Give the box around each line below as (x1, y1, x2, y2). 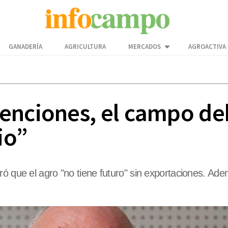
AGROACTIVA (188, 42, 226, 51)
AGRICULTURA (65, 42, 106, 51)
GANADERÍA (9, 42, 42, 51)
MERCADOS (128, 42, 161, 51)
